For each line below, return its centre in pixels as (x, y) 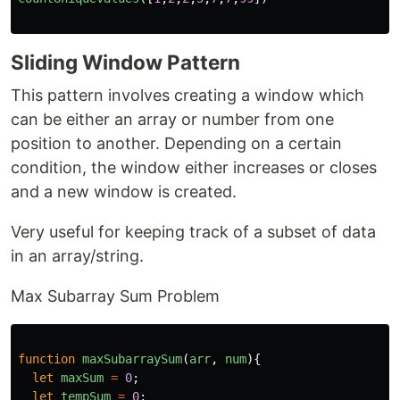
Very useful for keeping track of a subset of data (193, 232)
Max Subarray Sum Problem (115, 296)
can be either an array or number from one (172, 119)
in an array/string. (77, 256)
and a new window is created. (124, 192)
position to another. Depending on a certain (176, 143)
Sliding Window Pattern (125, 62)
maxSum (82, 378)
